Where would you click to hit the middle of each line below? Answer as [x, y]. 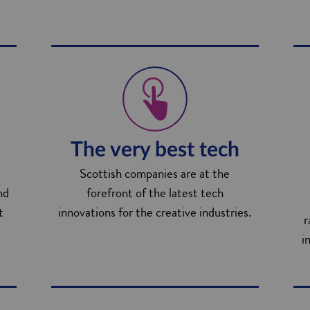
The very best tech [155, 150]
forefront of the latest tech [155, 193]
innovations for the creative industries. [155, 212]
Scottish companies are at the [155, 173]
